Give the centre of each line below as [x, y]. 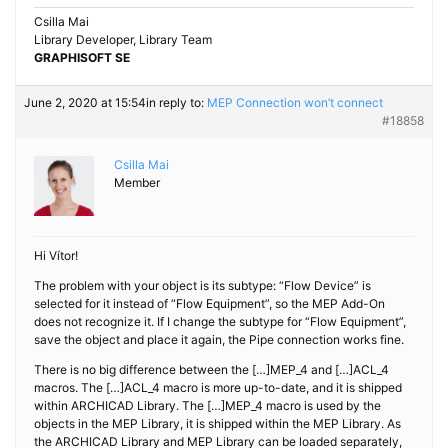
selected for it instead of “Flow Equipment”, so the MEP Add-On [209, 303]
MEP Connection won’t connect [295, 102]
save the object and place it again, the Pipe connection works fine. [219, 339]
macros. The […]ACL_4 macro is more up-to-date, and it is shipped [218, 387]
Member [137, 182]
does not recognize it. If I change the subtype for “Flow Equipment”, [220, 321]
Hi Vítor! [56, 255]
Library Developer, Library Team [123, 39]
